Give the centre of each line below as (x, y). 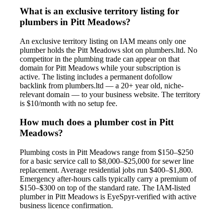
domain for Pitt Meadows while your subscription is (100, 68)
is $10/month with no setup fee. (69, 103)
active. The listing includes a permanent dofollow (96, 76)
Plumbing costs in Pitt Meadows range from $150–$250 (107, 152)
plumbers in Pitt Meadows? (75, 22)
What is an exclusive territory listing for (99, 11)
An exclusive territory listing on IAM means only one (103, 41)
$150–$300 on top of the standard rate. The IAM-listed (105, 188)
